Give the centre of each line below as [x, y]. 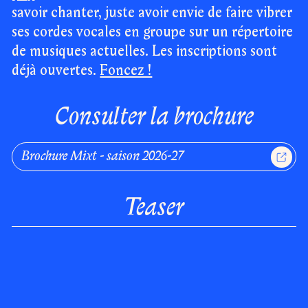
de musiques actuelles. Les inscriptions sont [145, 52]
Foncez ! [126, 71]
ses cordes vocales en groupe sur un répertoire [153, 33]
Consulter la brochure [154, 117]
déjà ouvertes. [56, 71]
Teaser [154, 208]
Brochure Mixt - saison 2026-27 [103, 156]
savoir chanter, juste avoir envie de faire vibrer [152, 13]
